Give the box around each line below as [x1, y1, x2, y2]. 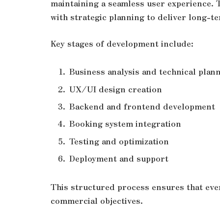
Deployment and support [69, 152, 168, 164]
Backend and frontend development [69, 100, 215, 112]
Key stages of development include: [51, 37, 193, 49]
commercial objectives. [51, 194, 143, 206]
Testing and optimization [69, 135, 169, 147]
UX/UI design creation [69, 82, 162, 95]
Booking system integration [69, 117, 181, 130]
